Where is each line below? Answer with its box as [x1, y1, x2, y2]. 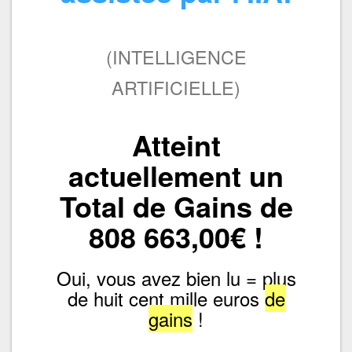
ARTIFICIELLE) [112, 73, 240, 101]
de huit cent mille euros [67, 284, 265, 312]
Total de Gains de [59, 185, 293, 226]
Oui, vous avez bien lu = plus [56, 263, 296, 291]
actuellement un [68, 154, 284, 196]
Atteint [131, 123, 221, 165]
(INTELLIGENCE [105, 42, 247, 70]
